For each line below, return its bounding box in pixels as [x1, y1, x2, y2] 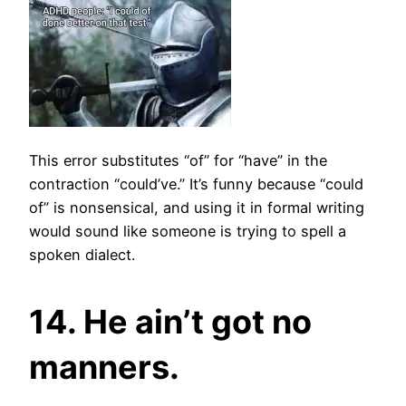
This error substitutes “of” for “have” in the [29, 150, 327, 169]
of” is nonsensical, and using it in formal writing [29, 198, 364, 217]
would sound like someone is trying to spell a [29, 221, 346, 240]
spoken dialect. [29, 245, 140, 264]
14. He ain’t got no [29, 301, 312, 342]
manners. [29, 346, 179, 387]
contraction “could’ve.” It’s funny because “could [29, 174, 363, 193]
